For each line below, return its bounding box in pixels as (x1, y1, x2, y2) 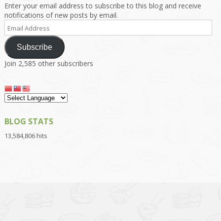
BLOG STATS (4, 115, 53, 127)
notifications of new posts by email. (4, 10, 118, 20)
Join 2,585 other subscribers (4, 59, 93, 69)
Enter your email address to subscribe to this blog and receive (4, 1, 201, 11)
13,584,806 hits (4, 131, 47, 140)
